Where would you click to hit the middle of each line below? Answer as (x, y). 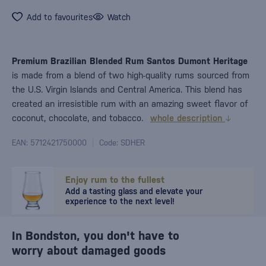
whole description (188, 118)
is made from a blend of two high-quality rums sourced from (131, 75)
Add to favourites (60, 17)
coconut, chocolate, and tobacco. (79, 118)
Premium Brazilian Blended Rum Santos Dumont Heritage (130, 61)
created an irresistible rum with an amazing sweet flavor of (130, 104)
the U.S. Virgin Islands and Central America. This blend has (127, 89)
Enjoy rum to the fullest (115, 180)
